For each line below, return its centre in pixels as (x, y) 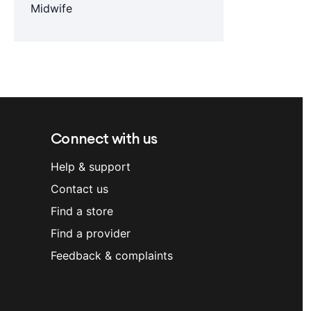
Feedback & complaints (112, 255)
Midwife (51, 8)
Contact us (79, 189)
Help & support (91, 167)
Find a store (82, 211)
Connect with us (104, 138)
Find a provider (91, 233)
